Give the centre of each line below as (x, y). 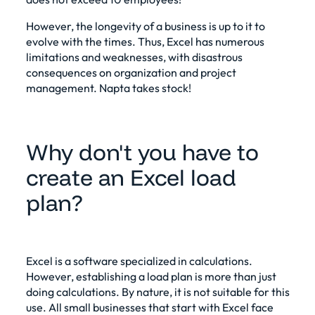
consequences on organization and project (131, 72)
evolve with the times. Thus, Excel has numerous (145, 41)
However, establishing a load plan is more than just (151, 276)
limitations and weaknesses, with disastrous (134, 57)
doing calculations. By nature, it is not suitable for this (157, 291)
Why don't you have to (142, 152)
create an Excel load (131, 177)
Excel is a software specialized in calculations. (139, 261)
